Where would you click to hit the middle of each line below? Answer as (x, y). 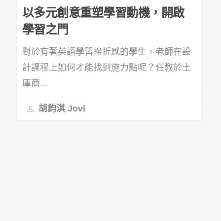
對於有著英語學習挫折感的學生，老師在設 (106, 52)
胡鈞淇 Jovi (60, 108)
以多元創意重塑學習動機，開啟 (103, 13)
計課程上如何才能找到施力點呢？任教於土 (106, 68)
